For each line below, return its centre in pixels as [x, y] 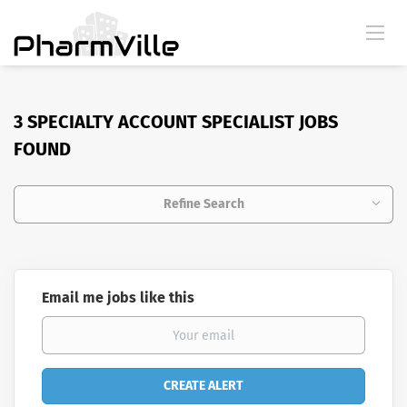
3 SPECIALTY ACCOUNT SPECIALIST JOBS [176, 122]
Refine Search [203, 204]
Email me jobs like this [118, 298]
